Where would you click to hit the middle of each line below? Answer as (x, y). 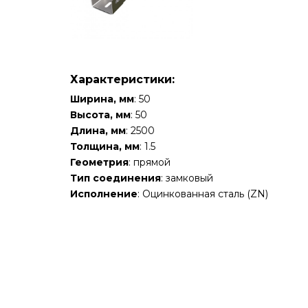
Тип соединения (115, 178)
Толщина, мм (105, 147)
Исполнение (104, 194)
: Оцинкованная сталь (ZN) (203, 194)
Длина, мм (98, 131)
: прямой (150, 163)
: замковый (187, 178)
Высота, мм (100, 115)
